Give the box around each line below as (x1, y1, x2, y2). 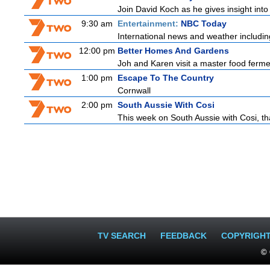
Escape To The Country (118, 73, 214, 83)
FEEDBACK (160, 231, 207, 240)
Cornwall (118, 86, 151, 95)
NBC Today (181, 19, 227, 28)
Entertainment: (118, 19, 181, 28)
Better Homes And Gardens (118, 46, 229, 55)
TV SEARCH (98, 231, 146, 240)
